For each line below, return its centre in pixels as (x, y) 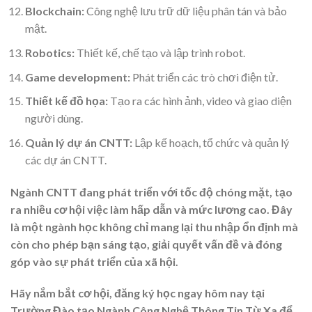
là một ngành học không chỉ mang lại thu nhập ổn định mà (154, 226)
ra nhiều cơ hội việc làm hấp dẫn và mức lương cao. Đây (151, 209)
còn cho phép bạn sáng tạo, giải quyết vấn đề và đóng (146, 244)
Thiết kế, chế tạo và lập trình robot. (159, 53)
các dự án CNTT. (65, 159)
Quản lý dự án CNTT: (78, 142)
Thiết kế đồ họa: (66, 101)
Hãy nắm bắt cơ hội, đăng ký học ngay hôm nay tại (138, 293)
